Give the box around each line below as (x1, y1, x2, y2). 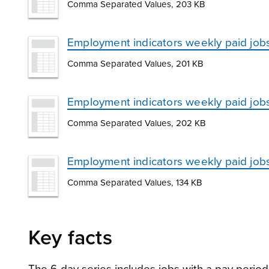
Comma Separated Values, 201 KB (67, 58, 204, 69)
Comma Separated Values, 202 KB (67, 118, 206, 129)
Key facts (28, 226, 112, 251)
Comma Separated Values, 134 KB (67, 177, 202, 189)
